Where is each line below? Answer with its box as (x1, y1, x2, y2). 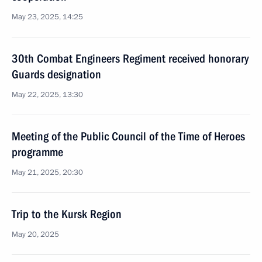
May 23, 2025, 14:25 (12, 12, 83, 22)
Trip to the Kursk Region (12, 207, 122, 221)
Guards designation (12, 67, 101, 81)
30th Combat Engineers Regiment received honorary (12, 51, 249, 65)
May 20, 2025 (12, 229, 59, 240)
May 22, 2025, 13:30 (12, 89, 83, 100)
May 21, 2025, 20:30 (12, 167, 83, 178)
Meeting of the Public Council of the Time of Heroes (12, 129, 245, 143)
